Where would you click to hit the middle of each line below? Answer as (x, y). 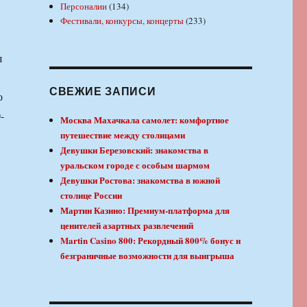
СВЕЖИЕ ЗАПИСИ (102, 90)
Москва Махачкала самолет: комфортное (145, 119)
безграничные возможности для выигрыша (148, 255)
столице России (91, 195)
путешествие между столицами (123, 134)
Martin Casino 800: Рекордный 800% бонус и (151, 240)
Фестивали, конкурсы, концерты (122, 20)
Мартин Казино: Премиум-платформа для (145, 210)
